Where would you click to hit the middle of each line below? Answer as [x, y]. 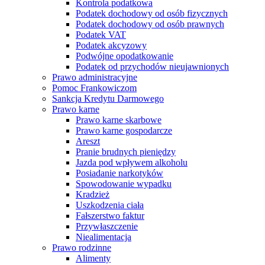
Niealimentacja [104, 237]
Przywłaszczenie [107, 226]
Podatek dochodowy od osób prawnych [150, 24]
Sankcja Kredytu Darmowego [108, 98]
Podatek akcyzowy [111, 45]
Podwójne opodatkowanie [125, 56]
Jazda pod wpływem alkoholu [132, 162]
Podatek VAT [101, 35]
